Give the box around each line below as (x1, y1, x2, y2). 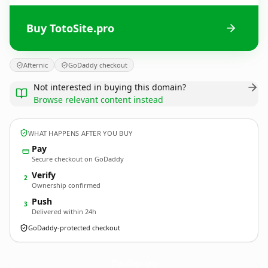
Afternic (23, 60, 48, 69)
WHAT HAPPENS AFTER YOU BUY (28, 128, 133, 138)
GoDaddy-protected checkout (28, 223, 120, 232)
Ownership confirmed (32, 181, 100, 190)
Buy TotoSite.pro (26, 20, 114, 35)
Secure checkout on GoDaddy (32, 154, 124, 163)
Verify (32, 169, 56, 181)
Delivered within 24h (32, 207, 96, 216)
